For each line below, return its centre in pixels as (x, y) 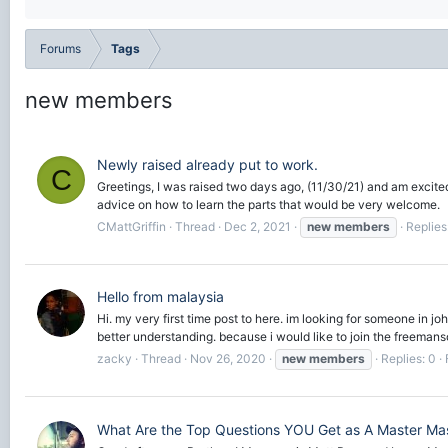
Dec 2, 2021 (257, 226)
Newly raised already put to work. (207, 164)
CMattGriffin (131, 226)
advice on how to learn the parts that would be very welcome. (268, 204)
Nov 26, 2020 (228, 359)
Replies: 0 (408, 359)
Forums (60, 48)
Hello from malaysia (160, 297)
